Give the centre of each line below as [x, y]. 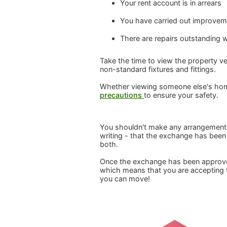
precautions [122, 95]
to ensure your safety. [181, 95]
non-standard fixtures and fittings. [158, 69]
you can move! [125, 179]
